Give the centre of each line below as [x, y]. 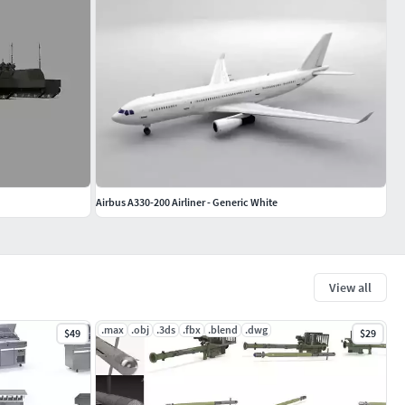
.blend [223, 329]
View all [350, 287]
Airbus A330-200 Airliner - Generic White [187, 202]
